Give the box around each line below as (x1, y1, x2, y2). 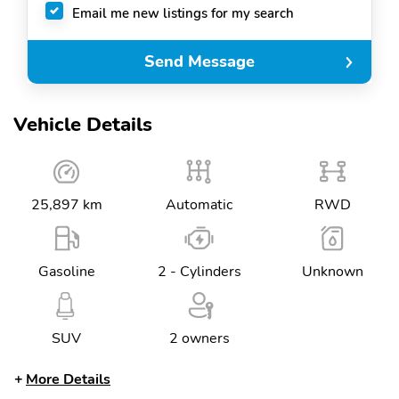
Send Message (144, 51, 255, 73)
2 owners (168, 329, 230, 348)
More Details (26, 370, 110, 389)
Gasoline (37, 262, 95, 281)
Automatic (166, 195, 233, 215)
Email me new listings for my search (72, 4, 294, 22)
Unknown (301, 262, 363, 281)
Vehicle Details (13, 111, 152, 138)
